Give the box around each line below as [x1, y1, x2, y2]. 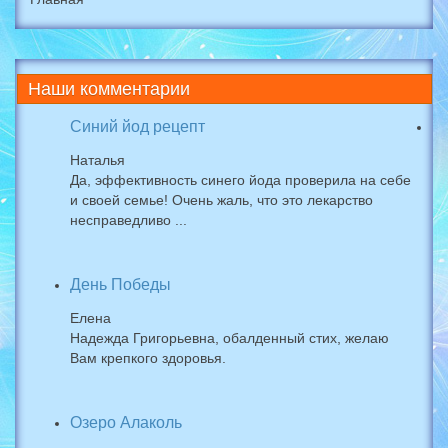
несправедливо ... [70, 212, 187, 228]
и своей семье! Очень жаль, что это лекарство [70, 192, 373, 208]
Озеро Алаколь [70, 414, 182, 431]
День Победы [70, 276, 171, 293]
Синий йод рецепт [70, 118, 205, 135]
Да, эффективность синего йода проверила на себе [70, 172, 411, 188]
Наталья [70, 152, 125, 168]
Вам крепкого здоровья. [70, 350, 226, 366]
